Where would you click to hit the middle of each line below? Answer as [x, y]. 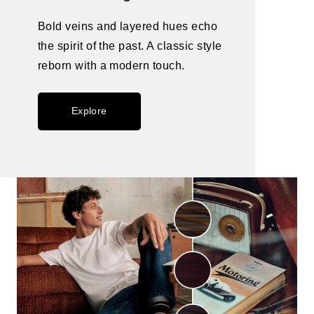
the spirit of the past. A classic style [130, 46]
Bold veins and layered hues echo [128, 27]
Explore [89, 111]
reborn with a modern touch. [111, 66]
